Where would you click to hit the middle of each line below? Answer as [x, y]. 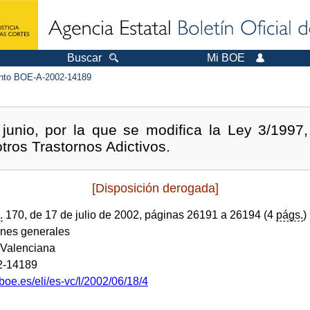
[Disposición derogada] [155, 188]
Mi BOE [226, 58]
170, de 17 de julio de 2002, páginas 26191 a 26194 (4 [139, 215]
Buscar [84, 58]
